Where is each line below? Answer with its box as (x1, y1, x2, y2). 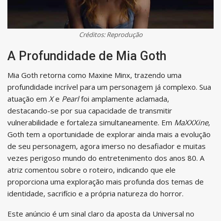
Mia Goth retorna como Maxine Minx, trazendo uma (7, 70, 182, 80)
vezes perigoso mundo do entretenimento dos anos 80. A (7, 152, 204, 163)
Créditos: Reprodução (78, 30, 143, 39)
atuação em (7, 93, 49, 104)
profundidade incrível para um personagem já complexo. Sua (7, 81, 211, 92)
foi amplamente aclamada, (79, 93, 169, 104)
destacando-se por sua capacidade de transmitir (7, 105, 172, 115)
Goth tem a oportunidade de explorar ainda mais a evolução (7, 129, 211, 139)
